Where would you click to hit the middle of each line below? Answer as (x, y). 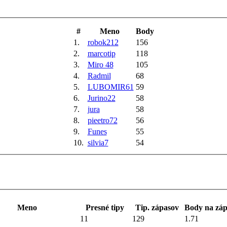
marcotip (101, 53)
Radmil (99, 75)
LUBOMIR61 (110, 87)
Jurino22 (101, 98)
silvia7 (98, 142)
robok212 (103, 42)
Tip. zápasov (157, 208)
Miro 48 (100, 64)
